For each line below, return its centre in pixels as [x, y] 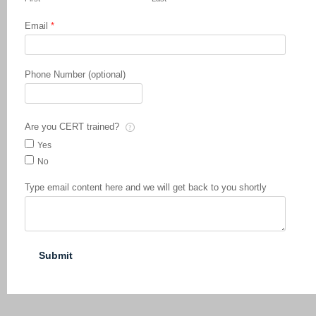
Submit [56, 255]
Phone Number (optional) [75, 74]
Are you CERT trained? [73, 126]
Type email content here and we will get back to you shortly [146, 187]
